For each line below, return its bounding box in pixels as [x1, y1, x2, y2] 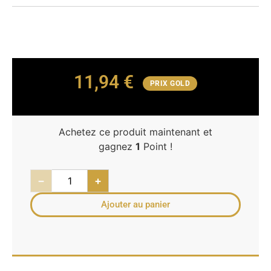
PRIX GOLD [149, 79, 191, 88]
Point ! [140, 140, 172, 152]
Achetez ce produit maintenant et [59, 125, 212, 138]
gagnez [99, 140, 135, 152]
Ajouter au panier [101, 198, 170, 210]
